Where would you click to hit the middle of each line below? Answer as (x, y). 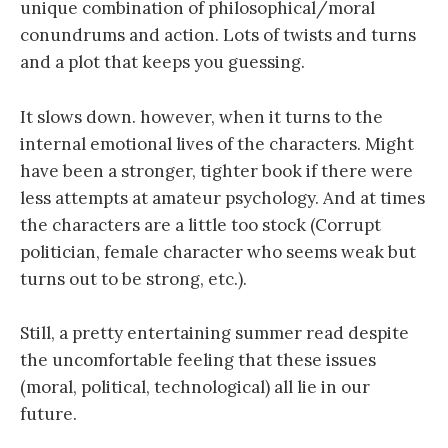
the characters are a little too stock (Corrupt (200, 224)
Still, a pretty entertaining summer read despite (214, 332)
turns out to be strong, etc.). (133, 278)
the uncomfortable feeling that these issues (198, 359)
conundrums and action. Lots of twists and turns (218, 35)
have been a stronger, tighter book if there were (216, 170)
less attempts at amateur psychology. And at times (222, 197)
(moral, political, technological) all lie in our (195, 386)
